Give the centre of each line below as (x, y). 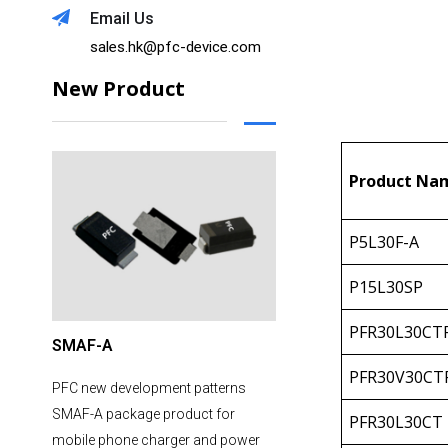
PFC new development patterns (149, 388)
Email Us (122, 18)
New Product (118, 88)
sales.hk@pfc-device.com (175, 47)
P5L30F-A (384, 241)
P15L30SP (386, 286)
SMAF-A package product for (143, 414)
